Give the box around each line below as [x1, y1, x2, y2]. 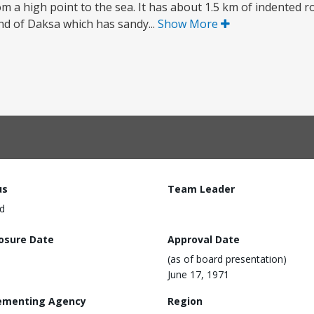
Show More [158, 16, 221, 32]
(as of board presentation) [168, 252, 287, 266]
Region [168, 294, 203, 308]
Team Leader [168, 182, 235, 196]
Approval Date [168, 232, 240, 246]
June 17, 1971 [168, 267, 229, 281]
